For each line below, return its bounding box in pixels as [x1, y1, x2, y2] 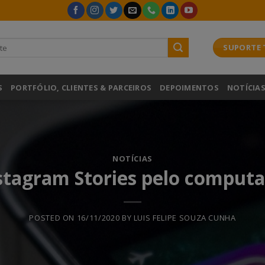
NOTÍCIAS [112, 153, 153, 164]
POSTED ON [29, 212, 77, 224]
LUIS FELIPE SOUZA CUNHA [133, 212, 236, 224]
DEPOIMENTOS [160, 82, 219, 93]
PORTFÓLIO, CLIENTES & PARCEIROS [11, 82, 152, 93]
